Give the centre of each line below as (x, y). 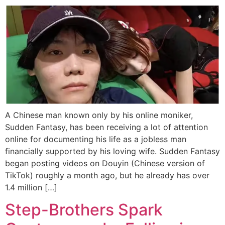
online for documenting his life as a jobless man (96, 139)
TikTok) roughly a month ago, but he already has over (107, 175)
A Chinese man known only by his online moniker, (99, 115)
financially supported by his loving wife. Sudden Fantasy (113, 151)
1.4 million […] (31, 187)
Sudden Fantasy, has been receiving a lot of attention (106, 127)
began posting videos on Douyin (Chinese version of (105, 163)
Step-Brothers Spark (84, 210)
